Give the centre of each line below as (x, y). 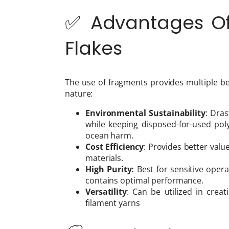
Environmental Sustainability (145, 113)
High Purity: (110, 169)
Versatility (106, 192)
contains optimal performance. (145, 181)
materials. (105, 158)
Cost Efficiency (115, 147)
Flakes (94, 49)
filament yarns (113, 203)
